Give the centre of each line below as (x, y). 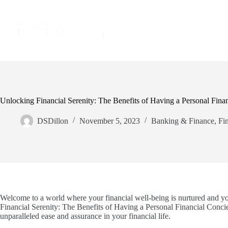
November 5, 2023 (110, 121)
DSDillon (53, 121)
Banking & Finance (183, 121)
